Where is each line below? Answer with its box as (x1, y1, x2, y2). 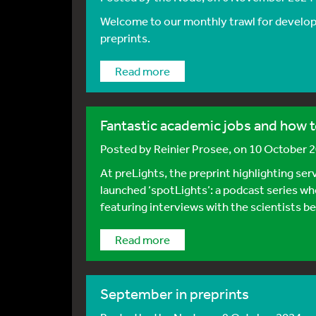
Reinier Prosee (154, 141, 229, 156)
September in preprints (100, 285, 249, 303)
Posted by (100, 141, 154, 156)
